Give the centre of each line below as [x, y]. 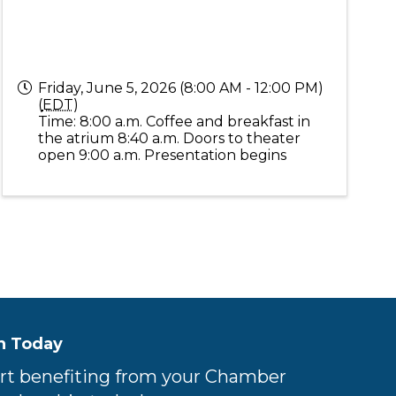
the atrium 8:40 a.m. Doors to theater [169, 138]
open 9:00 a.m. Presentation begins [162, 155]
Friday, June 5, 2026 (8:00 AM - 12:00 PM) [180, 88]
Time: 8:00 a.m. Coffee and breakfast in [174, 122]
